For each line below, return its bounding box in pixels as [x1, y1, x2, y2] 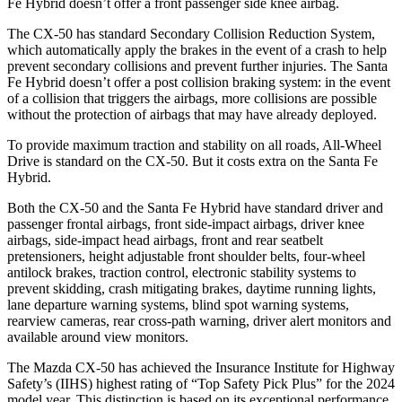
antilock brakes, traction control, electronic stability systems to [7, 264, 356, 280]
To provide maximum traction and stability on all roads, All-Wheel [7, 136, 381, 153]
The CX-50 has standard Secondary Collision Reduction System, [7, 25, 375, 41]
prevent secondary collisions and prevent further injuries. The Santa [7, 57, 388, 74]
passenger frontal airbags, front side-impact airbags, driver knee [7, 215, 364, 232]
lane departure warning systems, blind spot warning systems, [7, 296, 349, 312]
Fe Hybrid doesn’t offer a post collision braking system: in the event [7, 74, 390, 90]
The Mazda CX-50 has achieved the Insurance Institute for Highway [7, 359, 395, 375]
